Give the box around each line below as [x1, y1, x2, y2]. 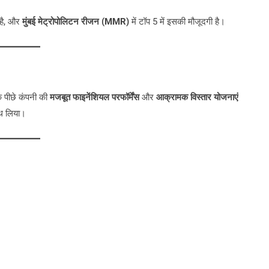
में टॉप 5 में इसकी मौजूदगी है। [129, 16, 225, 28]
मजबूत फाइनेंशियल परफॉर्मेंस [50, 91, 139, 103]
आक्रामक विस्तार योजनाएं [156, 91, 238, 103]
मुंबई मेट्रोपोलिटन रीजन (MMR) [22, 16, 129, 28]
